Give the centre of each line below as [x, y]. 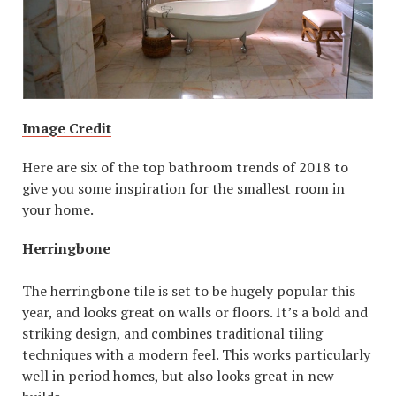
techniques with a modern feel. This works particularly [196, 354]
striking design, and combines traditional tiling [172, 333]
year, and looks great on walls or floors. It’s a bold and [195, 312]
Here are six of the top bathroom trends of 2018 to [185, 167]
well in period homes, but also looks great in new [178, 375]
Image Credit [67, 128]
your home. [58, 209]
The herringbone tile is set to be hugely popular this [189, 290]
